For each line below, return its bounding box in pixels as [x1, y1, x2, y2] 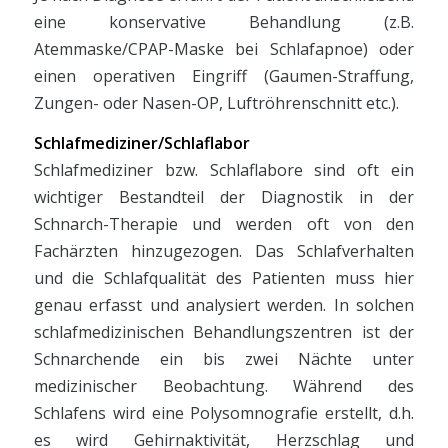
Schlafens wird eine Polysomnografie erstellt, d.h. [33, 402, 415, 425]
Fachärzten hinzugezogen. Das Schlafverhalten [33, 240, 415, 263]
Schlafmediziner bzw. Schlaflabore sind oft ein [33, 159, 415, 182]
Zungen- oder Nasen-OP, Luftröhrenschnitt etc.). [33, 91, 399, 114]
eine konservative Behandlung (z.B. [33, 10, 415, 33]
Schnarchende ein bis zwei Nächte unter [33, 348, 415, 371]
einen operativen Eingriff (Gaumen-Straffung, [33, 64, 415, 87]
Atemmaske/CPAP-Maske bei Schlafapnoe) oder [33, 37, 415, 60]
